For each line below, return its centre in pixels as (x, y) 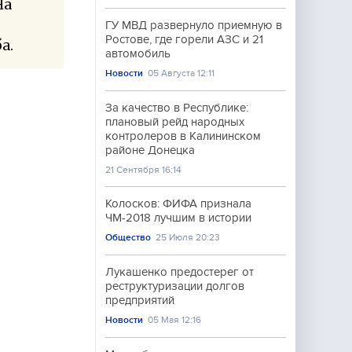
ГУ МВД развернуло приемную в (194, 25)
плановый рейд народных (175, 122)
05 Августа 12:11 (181, 73)
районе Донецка (150, 150)
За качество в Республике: (177, 108)
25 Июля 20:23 (188, 237)
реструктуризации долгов (175, 286)
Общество (128, 237)
